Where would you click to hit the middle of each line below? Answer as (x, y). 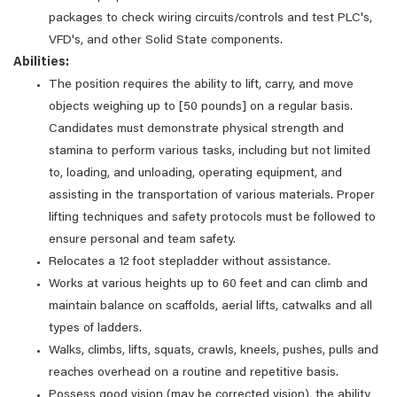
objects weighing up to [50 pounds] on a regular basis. (201, 107)
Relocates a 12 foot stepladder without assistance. (190, 262)
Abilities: (41, 63)
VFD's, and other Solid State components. (167, 41)
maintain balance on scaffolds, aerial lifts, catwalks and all (210, 307)
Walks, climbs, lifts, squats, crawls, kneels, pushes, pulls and (214, 351)
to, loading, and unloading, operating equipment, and (195, 174)
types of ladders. (95, 329)
